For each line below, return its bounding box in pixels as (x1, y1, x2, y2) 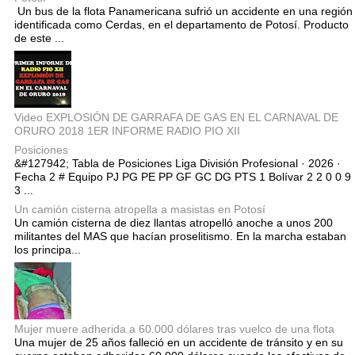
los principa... (14, 243, 81, 257)
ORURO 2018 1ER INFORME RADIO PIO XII (14, 124, 240, 137)
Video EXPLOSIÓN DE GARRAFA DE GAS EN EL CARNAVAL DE (14, 110, 338, 124)
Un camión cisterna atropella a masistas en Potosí (14, 203, 265, 216)
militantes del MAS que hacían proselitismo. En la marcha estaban (14, 230, 346, 243)
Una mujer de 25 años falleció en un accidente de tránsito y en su (14, 336, 343, 349)
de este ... (14, 31, 64, 44)
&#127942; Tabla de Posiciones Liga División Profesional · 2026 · (14, 157, 341, 170)
